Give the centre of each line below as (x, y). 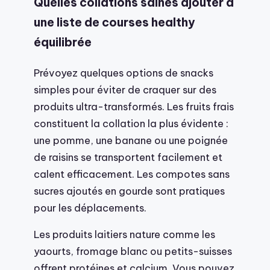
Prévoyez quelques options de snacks (124, 72)
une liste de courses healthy (115, 22)
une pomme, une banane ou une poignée (131, 140)
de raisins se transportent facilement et (128, 157)
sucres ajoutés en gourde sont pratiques (129, 190)
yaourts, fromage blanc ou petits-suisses (133, 251)
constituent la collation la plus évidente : (131, 123)
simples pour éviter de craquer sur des (125, 89)
